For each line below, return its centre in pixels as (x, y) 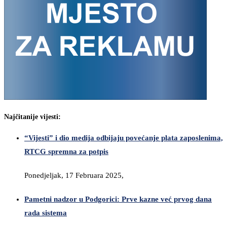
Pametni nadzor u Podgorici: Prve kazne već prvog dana (118, 199)
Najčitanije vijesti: (32, 117)
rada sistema (46, 213)
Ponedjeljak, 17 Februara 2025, (74, 176)
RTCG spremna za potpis (66, 152)
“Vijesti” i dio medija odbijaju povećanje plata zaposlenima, (124, 138)
